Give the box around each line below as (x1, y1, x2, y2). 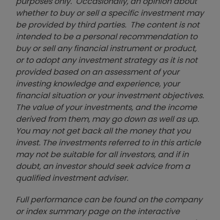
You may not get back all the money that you (16, 125, 191, 137)
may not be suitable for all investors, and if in (16, 148, 189, 160)
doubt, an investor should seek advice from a (16, 160, 190, 172)
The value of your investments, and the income (16, 101, 197, 113)
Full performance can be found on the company (16, 193, 202, 205)
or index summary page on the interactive (16, 205, 180, 217)
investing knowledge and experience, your (16, 78, 180, 89)
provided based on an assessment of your (16, 66, 179, 78)
